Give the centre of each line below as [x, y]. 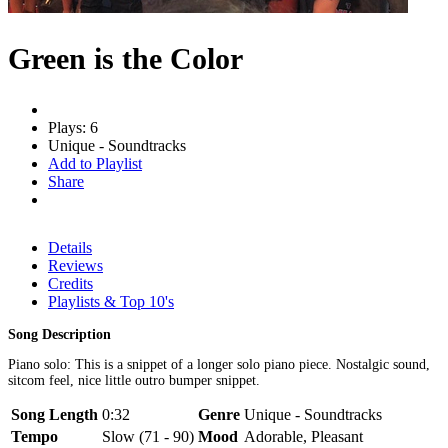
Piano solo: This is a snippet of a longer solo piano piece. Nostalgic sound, [219, 364]
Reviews [75, 265]
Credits [70, 283]
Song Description [59, 334]
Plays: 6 [73, 127]
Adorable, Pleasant [303, 436]
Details [70, 247]
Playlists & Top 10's [111, 301]
